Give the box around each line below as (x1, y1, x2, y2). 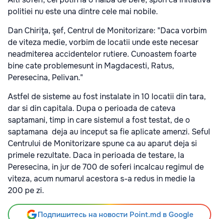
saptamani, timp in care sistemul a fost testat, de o (8, 115, 190, 126)
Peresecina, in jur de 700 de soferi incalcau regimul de (8, 162, 204, 173)
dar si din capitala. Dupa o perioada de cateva (8, 103, 175, 114)
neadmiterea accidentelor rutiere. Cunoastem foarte (8, 49, 197, 60)
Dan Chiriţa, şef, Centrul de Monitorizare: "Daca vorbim (8, 25, 207, 36)
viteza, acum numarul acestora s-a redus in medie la (8, 174, 195, 184)
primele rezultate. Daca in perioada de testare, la (8, 150, 184, 161)
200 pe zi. (8, 185, 44, 196)
